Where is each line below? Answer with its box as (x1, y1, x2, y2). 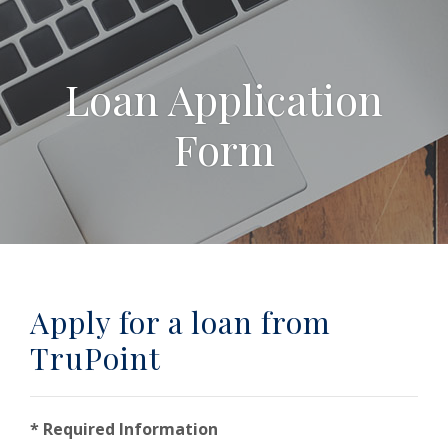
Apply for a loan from (30, 302, 331, 342)
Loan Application (65, 71, 383, 127)
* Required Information (30, 418, 218, 440)
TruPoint (30, 338, 161, 378)
